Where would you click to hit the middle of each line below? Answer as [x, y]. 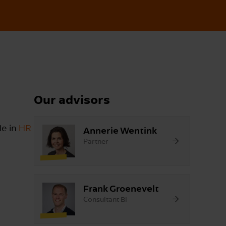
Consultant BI [105, 199]
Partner [96, 141]
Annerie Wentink [120, 130]
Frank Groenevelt [121, 188]
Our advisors [72, 99]
